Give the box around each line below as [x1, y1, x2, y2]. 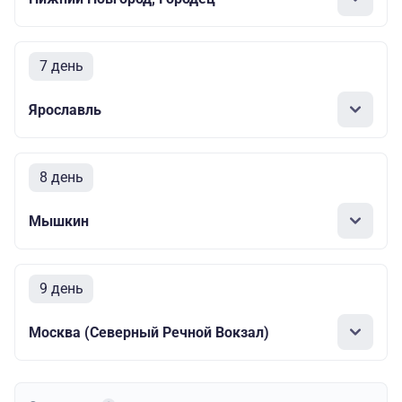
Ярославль [29, 100, 101, 118]
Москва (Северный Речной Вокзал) [29, 323, 269, 341]
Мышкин [29, 212, 89, 230]
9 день [39, 280, 83, 298]
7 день [39, 57, 83, 75]
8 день [39, 169, 83, 187]
